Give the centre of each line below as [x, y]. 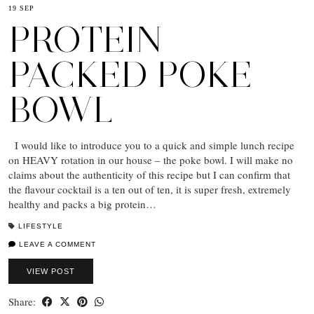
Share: [23, 301]
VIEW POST [51, 271]
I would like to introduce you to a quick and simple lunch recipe [151, 145]
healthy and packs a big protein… [82, 204]
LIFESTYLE [41, 226]
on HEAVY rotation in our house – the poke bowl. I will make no [151, 159]
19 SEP [21, 8]
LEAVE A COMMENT [56, 244]
